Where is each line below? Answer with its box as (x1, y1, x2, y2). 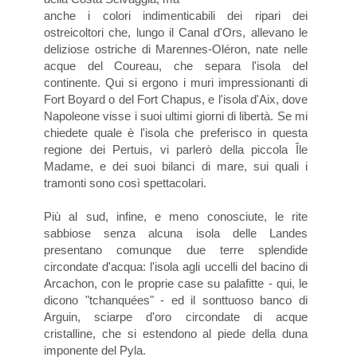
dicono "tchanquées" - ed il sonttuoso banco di (44, 292, 308, 307)
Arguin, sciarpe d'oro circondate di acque (44, 309, 308, 324)
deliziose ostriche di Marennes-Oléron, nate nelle (44, 41, 308, 56)
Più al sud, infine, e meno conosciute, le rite (44, 209, 308, 223)
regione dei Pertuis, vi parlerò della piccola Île (44, 142, 308, 156)
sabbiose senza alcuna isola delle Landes (44, 226, 308, 240)
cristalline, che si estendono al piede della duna (44, 326, 308, 340)
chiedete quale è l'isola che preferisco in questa (44, 125, 308, 139)
